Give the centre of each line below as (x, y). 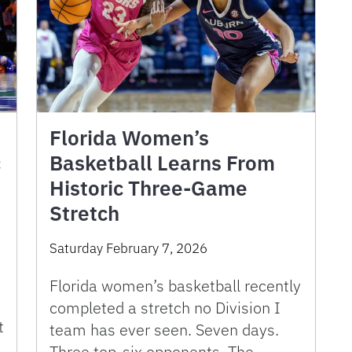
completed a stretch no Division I (165, 307)
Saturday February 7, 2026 (128, 248)
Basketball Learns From (162, 162)
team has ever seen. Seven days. (164, 329)
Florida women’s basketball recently (175, 285)
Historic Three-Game (148, 187)
